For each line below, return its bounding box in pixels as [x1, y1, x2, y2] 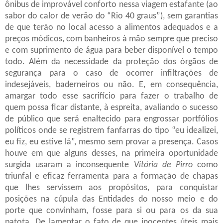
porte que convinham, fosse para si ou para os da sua [5, 206, 218, 216]
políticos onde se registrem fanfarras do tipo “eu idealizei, [5, 125, 218, 135]
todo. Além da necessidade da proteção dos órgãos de [5, 57, 218, 67]
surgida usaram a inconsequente [5, 160, 134, 170]
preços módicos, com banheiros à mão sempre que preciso [5, 34, 218, 44]
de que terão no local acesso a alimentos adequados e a [5, 22, 218, 32]
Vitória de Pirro [133, 160, 193, 170]
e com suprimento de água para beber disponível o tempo [5, 45, 218, 55]
